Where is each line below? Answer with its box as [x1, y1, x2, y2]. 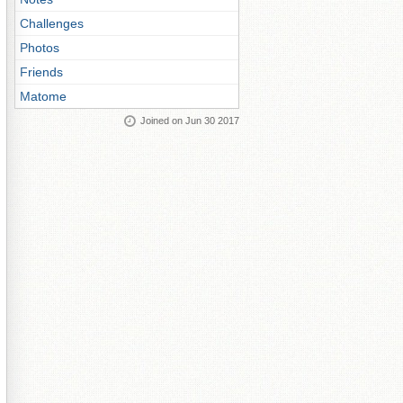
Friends [20, 65, 63, 79]
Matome [20, 89, 67, 103]
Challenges [20, 16, 84, 31]
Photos [20, 40, 59, 55]
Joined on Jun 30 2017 [140, 115, 239, 126]
